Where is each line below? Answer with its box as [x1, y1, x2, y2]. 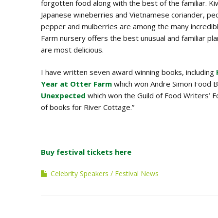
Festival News [115, 168, 159, 178]
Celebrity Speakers [51, 168, 109, 178]
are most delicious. [41, 44, 104, 54]
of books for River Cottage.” [41, 102, 134, 112]
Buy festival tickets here [41, 146, 131, 157]
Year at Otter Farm [41, 78, 114, 89]
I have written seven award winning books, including [41, 67, 216, 77]
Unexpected [41, 90, 86, 100]
